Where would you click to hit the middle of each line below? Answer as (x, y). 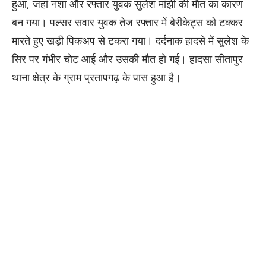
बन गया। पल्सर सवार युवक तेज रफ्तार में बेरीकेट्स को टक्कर (127, 22)
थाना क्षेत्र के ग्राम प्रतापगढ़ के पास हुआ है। (96, 77)
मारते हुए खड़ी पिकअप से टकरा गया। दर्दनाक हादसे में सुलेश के (130, 40)
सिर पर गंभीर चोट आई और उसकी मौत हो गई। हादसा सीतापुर (127, 58)
